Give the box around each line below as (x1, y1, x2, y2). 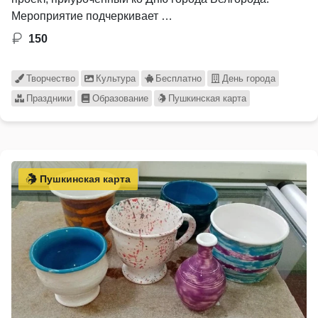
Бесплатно (155, 72, 202, 84)
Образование (92, 92, 148, 104)
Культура (95, 72, 136, 84)
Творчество (26, 72, 75, 84)
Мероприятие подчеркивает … (11, 9, 172, 22)
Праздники (26, 92, 72, 104)
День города (222, 72, 276, 84)
